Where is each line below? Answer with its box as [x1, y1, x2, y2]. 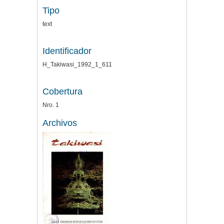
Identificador [42, 46, 91, 56]
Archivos [42, 118, 77, 128]
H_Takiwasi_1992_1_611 [42, 61, 112, 68]
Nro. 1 [42, 101, 59, 109]
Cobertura [42, 86, 82, 97]
